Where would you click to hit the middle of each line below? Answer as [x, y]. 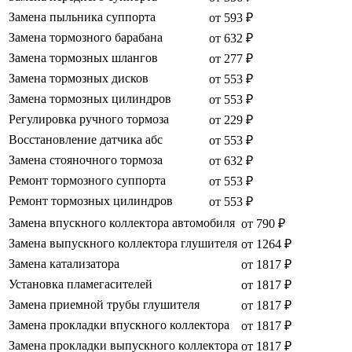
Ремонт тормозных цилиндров [91, 201]
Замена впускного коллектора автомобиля [122, 223]
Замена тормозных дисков [79, 79]
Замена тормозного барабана [86, 38]
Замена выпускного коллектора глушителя [123, 244]
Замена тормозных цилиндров [90, 99]
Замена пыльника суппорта [82, 17]
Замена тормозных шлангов [83, 58]
